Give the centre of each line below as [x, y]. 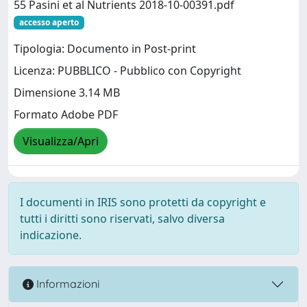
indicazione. [51, 235]
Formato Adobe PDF [66, 114]
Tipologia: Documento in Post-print [105, 49]
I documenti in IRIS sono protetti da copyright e [143, 202]
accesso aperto [49, 22]
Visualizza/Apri [61, 141]
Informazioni [66, 284]
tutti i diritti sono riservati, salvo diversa [122, 218]
